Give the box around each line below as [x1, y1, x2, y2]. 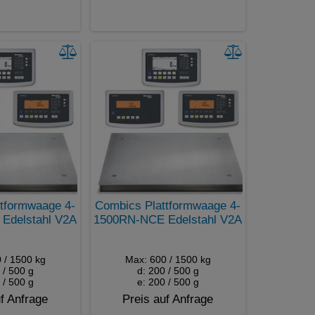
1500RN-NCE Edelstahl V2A [94, 212, 242, 226]
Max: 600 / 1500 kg [124, 253, 211, 265]
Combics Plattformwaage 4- [95, 198, 240, 212]
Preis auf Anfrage [122, 292, 213, 306]
